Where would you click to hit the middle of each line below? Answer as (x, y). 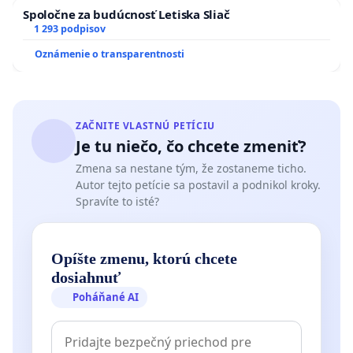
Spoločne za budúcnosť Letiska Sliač (126, 14)
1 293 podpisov (69, 29)
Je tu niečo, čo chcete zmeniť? (191, 146)
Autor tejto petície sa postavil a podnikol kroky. (198, 185)
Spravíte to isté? (117, 201)
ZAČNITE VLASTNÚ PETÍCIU (145, 126)
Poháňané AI (106, 297)
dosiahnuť (86, 278)
